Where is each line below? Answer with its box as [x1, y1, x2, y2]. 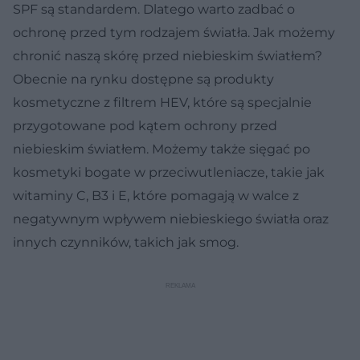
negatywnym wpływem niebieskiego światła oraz [13, 211, 329, 227]
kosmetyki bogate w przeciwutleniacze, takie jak [13, 164, 325, 180]
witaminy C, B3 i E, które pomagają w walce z [13, 187, 299, 203]
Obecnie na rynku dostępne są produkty [13, 71, 274, 87]
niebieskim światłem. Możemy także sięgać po [13, 141, 310, 157]
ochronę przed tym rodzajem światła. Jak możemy [13, 24, 335, 40]
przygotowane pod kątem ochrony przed [13, 117, 277, 133]
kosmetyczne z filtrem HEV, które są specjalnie [13, 94, 312, 110]
